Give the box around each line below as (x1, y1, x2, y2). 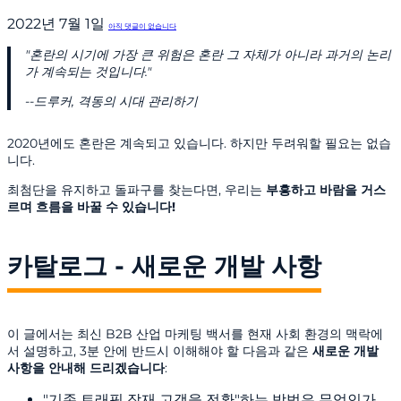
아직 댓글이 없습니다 (108, 21, 176, 31)
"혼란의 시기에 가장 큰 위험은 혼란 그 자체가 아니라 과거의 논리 (25, 47, 391, 64)
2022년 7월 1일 (7, 15, 108, 33)
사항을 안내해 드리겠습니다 (7, 359, 165, 376)
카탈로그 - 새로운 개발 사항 (7, 250, 321, 281)
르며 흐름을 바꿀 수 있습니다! (7, 199, 175, 216)
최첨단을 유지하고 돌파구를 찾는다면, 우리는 (7, 182, 266, 199)
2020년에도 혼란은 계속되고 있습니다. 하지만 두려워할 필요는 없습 (7, 135, 391, 152)
